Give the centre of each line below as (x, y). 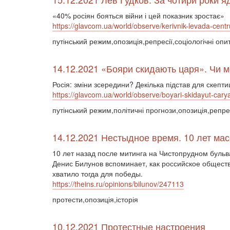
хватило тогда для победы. (98, 174)
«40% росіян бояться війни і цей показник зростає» (138, 15)
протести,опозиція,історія (95, 199)
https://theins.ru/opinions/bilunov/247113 (118, 184)
